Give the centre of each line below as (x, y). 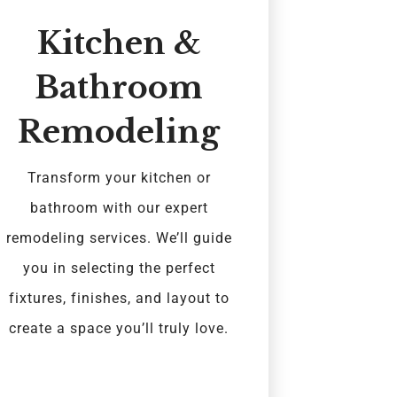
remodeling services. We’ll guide (119, 238)
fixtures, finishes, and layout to (119, 299)
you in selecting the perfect (119, 269)
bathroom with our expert (119, 208)
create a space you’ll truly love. (119, 329)
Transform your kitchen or (119, 178)
